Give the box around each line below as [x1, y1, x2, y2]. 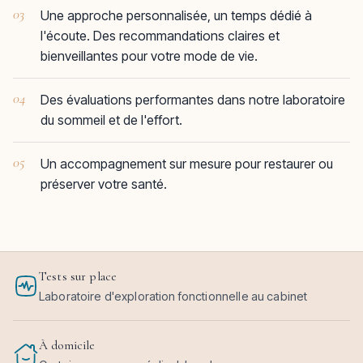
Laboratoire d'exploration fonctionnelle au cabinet [39, 289, 308, 303]
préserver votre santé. [41, 176, 167, 192]
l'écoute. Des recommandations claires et [41, 28, 280, 44]
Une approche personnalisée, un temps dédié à [41, 7, 312, 23]
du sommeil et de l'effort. [41, 112, 182, 128]
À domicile [39, 338, 96, 352]
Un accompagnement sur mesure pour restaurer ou [41, 156, 333, 172]
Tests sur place [39, 269, 117, 284]
